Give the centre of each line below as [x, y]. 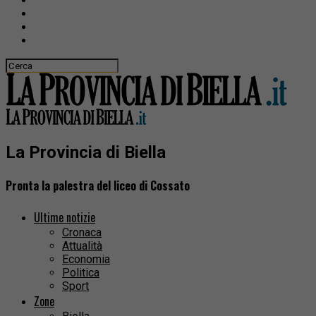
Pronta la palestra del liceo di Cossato [98, 186]
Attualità [82, 246]
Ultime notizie [65, 218]
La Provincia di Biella [86, 152]
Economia [86, 260]
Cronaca [82, 233]
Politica [81, 273]
